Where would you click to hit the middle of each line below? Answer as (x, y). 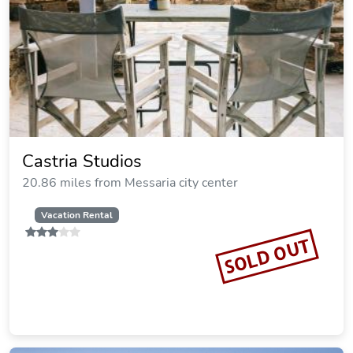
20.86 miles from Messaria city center (130, 183)
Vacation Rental (76, 215)
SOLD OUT (267, 256)
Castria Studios (82, 162)
